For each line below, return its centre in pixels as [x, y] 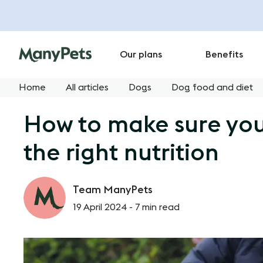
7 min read [157, 207]
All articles [87, 87]
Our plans [141, 55]
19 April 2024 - [104, 207]
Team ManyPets [113, 189]
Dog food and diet [212, 87]
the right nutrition [121, 153]
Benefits [224, 55]
